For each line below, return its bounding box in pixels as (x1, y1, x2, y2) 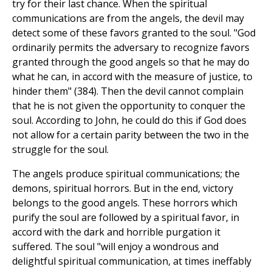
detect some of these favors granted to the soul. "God (12, 26, 256, 40)
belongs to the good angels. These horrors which (12, 196, 237, 210)
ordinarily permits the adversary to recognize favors (12, 41, 250, 55)
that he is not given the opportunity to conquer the (12, 99, 245, 113)
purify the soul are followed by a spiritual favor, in (12, 211, 239, 225)
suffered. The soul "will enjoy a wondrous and (12, 240, 219, 254)
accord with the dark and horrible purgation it (12, 225, 220, 239)
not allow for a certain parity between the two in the (12, 128, 249, 142)
